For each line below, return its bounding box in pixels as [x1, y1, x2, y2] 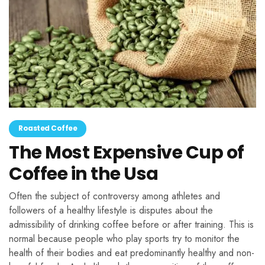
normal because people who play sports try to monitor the [9, 231, 240, 245]
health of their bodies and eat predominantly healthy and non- [9, 245, 254, 260]
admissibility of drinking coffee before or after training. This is [9, 217, 254, 231]
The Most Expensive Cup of [9, 140, 244, 165]
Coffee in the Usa [9, 161, 159, 186]
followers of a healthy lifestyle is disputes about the [9, 203, 213, 217]
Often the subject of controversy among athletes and [9, 189, 220, 203]
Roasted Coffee [18, 122, 77, 133]
